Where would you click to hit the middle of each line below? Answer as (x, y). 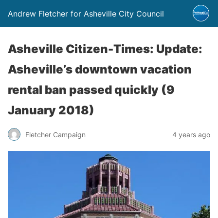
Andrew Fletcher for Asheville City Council (86, 14)
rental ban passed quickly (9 (91, 90)
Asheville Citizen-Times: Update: (105, 49)
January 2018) (51, 110)
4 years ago (191, 134)
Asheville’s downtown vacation (100, 69)
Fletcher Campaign (55, 134)
